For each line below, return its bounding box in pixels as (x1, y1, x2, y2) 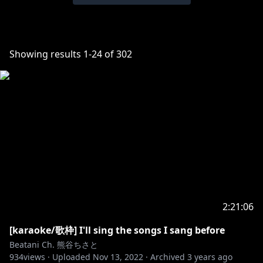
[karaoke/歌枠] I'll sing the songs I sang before (9, 224, 225, 237)
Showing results (9, 48, 83, 60)
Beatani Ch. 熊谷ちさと (9, 239, 98, 250)
